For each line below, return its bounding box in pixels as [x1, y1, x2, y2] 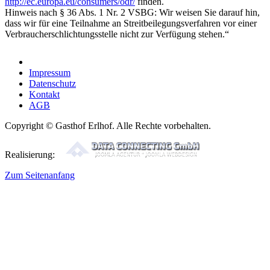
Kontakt [29, 89, 60, 100]
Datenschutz [29, 78, 76, 89]
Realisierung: [5, 149, 57, 160]
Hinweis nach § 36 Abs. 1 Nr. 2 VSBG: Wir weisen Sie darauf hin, [5, 7, 260, 18]
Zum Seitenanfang [5, 170, 75, 181]
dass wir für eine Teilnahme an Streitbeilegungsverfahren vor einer [5, 18, 257, 29]
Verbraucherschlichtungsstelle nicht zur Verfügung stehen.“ [5, 29, 229, 40]
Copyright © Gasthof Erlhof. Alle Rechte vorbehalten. [5, 121, 211, 131]
